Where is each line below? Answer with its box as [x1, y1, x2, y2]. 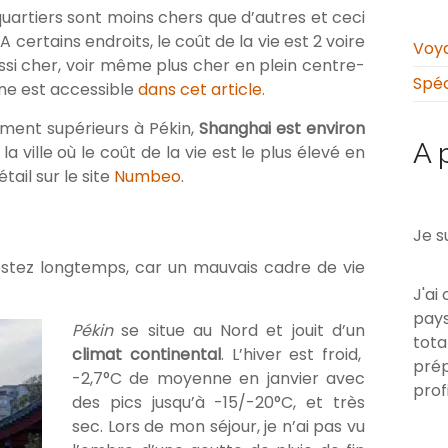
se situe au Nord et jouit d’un [113, 319, 365, 343]
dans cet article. [138, 78, 265, 102]
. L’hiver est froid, [220, 343, 362, 367]
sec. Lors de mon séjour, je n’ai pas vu [72, 415, 365, 439]
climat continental [72, 343, 221, 367]
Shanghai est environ [198, 117, 366, 141]
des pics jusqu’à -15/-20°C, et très [72, 391, 365, 415]
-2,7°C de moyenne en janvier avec [72, 367, 365, 391]
